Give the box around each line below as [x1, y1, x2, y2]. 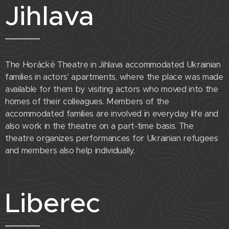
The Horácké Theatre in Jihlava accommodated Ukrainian [5, 59, 221, 71]
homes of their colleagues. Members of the [5, 96, 169, 107]
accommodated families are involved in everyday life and [5, 108, 218, 120]
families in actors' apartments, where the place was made [5, 72, 223, 83]
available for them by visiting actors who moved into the [5, 84, 218, 95]
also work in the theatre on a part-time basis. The [5, 121, 194, 132]
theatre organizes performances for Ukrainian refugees [5, 133, 218, 144]
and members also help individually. [5, 145, 135, 156]
